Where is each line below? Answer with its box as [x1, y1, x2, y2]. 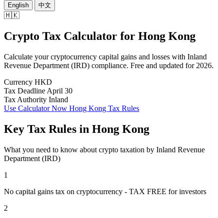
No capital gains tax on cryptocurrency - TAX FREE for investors [4, 187, 206, 196]
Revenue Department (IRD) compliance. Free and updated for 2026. [4, 61, 214, 70]
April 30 [47, 86, 73, 95]
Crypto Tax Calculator [4, 29, 120, 42]
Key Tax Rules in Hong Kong [4, 122, 149, 135]
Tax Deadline [4, 86, 45, 95]
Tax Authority [4, 95, 47, 104]
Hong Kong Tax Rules [69, 104, 139, 112]
